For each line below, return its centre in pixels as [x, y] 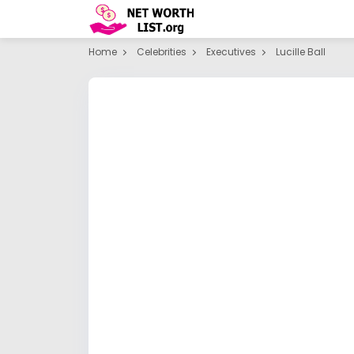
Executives [231, 52]
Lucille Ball [301, 52]
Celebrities [162, 52]
